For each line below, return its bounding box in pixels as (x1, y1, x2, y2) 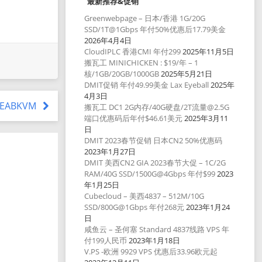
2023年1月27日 (84, 146, 136, 157)
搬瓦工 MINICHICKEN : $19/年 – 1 (84, 57, 199, 68)
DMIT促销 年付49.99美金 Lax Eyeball (84, 80, 209, 91)
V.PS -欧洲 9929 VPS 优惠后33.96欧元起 (84, 246, 218, 257)
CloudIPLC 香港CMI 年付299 (84, 46, 181, 57)
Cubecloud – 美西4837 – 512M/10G (84, 191, 205, 202)
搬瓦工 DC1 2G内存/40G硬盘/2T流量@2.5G (84, 102, 230, 113)
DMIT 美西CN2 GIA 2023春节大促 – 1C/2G (84, 157, 226, 168)
